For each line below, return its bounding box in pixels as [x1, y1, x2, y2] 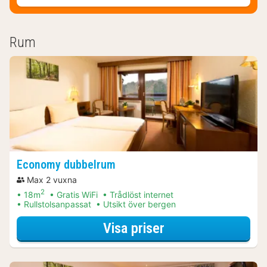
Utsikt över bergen [103, 199, 176, 210]
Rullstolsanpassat [24, 199, 91, 210]
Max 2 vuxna [27, 175, 77, 185]
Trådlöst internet [110, 190, 173, 200]
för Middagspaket [163, 219, 265, 236]
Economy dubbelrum [17, 157, 116, 172]
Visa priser [103, 219, 164, 237]
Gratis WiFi [57, 190, 98, 200]
